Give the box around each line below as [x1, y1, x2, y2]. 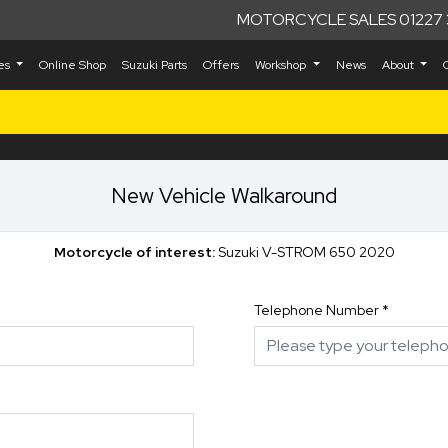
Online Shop [39, 57, 107, 73]
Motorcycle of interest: [53, 243, 218, 261]
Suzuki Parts [122, 57, 188, 73]
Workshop [255, 57, 310, 73]
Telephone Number [254, 301, 379, 319]
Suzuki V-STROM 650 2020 [217, 243, 395, 261]
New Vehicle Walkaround [111, 182, 337, 209]
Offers [203, 57, 240, 73]
